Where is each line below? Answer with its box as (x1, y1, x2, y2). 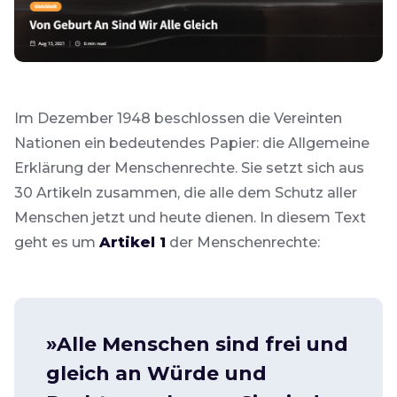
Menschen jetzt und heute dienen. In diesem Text (14, 208, 366, 226)
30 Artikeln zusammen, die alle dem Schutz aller (14, 183, 357, 201)
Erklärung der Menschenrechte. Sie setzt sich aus (14, 159, 364, 176)
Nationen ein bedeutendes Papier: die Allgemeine (14, 134, 370, 152)
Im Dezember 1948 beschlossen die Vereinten (14, 109, 342, 127)
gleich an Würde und (46, 361, 267, 385)
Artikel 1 (99, 233, 166, 251)
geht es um (14, 233, 99, 251)
